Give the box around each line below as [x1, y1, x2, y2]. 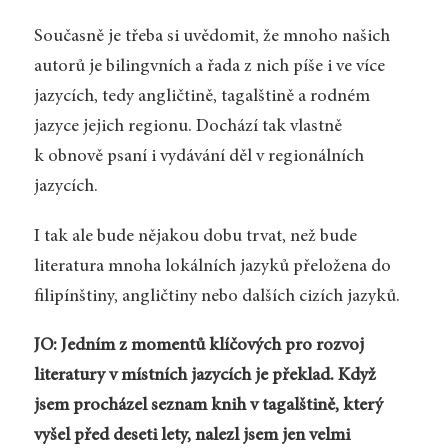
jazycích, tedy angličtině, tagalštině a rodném [33, 87, 370, 106]
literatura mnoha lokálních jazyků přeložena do [33, 257, 391, 276]
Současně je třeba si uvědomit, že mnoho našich [33, 27, 390, 46]
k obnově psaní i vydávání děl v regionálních [33, 147, 364, 166]
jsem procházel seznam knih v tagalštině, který [33, 397, 383, 416]
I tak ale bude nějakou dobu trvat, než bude [33, 227, 357, 246]
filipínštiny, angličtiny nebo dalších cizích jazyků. [33, 287, 400, 306]
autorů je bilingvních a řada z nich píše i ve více [33, 57, 385, 76]
